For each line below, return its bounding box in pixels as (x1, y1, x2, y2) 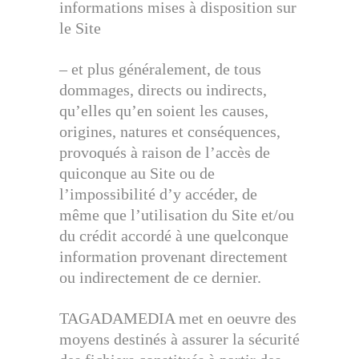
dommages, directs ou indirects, (59, 81, 267, 99)
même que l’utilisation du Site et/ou (59, 206, 294, 224)
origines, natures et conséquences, (59, 123, 280, 140)
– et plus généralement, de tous (59, 60, 261, 78)
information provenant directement (59, 248, 288, 265)
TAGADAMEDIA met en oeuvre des (59, 309, 296, 327)
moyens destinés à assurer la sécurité (59, 330, 300, 348)
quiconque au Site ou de (59, 164, 215, 182)
